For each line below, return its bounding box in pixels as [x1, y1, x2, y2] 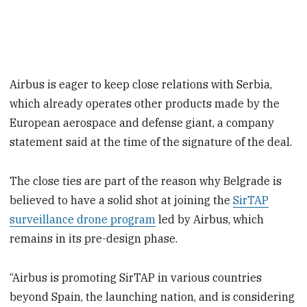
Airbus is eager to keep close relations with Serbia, [10, 77, 273, 92]
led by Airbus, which [156, 212, 265, 227]
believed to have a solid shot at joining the [10, 193, 234, 208]
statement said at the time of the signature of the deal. [10, 135, 293, 149]
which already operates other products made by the [10, 97, 280, 111]
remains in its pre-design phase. [10, 232, 178, 246]
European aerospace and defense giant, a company [10, 116, 275, 130]
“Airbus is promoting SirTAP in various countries [10, 270, 262, 284]
